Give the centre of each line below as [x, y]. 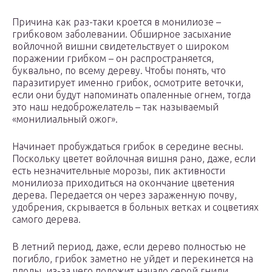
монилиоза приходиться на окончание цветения [123, 183]
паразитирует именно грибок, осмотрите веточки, [128, 83]
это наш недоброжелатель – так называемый [115, 107]
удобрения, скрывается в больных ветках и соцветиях [135, 207]
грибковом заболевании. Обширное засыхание [122, 34]
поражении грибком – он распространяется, [113, 59]
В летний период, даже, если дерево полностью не [129, 247]
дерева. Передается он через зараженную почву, [124, 195]
